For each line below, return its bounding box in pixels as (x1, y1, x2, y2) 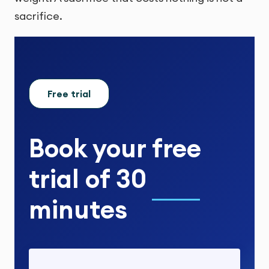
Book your (29, 132, 152, 165)
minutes (29, 193, 127, 226)
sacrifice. (14, 8, 62, 23)
